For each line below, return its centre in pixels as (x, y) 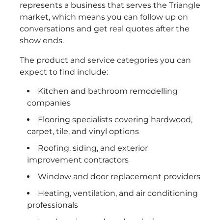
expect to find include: (64, 72)
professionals (53, 205)
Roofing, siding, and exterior (93, 148)
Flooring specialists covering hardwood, (115, 120)
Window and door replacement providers (119, 177)
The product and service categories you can (105, 60)
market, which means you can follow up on (104, 17)
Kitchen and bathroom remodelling (108, 91)
